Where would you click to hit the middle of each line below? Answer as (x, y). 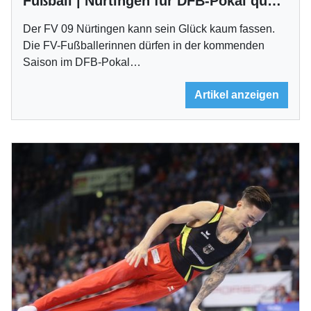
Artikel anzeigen (237, 94)
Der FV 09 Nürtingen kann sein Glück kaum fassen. (149, 28)
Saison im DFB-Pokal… (82, 62)
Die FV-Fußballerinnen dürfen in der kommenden (144, 45)
